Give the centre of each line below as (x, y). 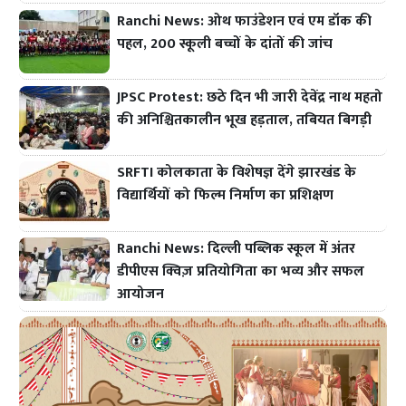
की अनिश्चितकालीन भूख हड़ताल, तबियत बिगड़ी (245, 120)
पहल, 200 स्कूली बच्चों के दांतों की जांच (225, 43)
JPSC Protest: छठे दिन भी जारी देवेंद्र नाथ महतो (250, 97)
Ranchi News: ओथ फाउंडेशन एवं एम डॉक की (245, 21)
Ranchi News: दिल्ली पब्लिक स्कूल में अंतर (237, 249)
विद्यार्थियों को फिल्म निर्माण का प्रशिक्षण (226, 196)
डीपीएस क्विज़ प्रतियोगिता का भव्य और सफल (241, 272)
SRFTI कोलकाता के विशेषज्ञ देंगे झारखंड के (237, 173)
